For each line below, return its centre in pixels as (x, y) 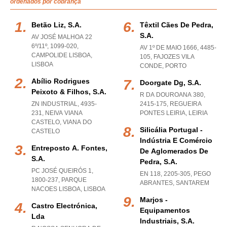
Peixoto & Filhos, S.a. (69, 92)
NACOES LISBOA (56, 189)
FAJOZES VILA (174, 57)
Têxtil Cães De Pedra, (177, 25)
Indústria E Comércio (176, 140)
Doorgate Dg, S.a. (171, 83)
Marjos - (154, 200)
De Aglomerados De (174, 151)
